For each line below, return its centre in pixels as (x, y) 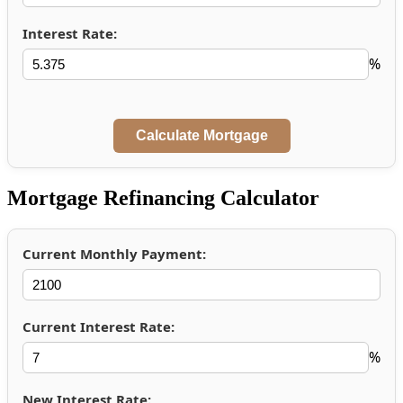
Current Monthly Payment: (114, 253)
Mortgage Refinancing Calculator (163, 197)
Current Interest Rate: (99, 326)
